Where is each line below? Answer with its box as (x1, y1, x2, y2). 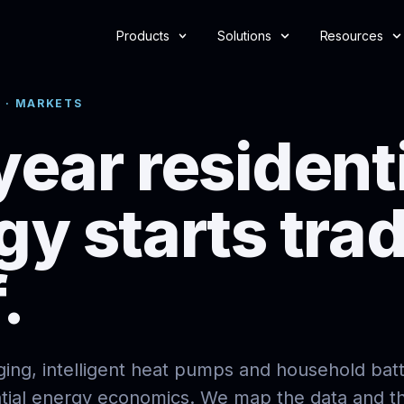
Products (116, 28, 170, 43)
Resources (319, 28, 383, 43)
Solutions (217, 28, 271, 43)
